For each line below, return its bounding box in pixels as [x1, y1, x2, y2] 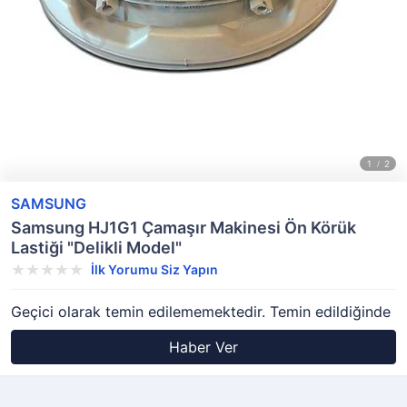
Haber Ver [169, 338, 238, 356]
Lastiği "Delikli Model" [11, 238, 182, 257]
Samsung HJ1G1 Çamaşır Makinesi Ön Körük [11, 218, 356, 237]
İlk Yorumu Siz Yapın [91, 262, 218, 277]
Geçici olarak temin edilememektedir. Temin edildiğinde [11, 303, 391, 321]
